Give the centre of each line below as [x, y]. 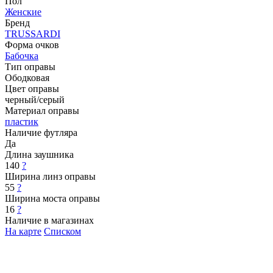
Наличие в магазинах [49, 220]
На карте [23, 231]
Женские [23, 12]
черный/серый [35, 99]
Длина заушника [39, 154]
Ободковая [27, 77]
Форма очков [32, 44]
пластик [22, 121]
